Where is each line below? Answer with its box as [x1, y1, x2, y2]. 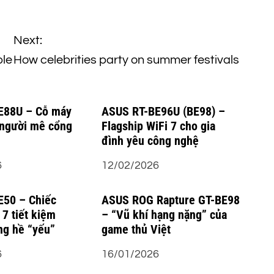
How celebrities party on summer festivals [13, 54, 240, 67]
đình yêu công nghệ [101, 133, 199, 149]
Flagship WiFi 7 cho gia [101, 119, 215, 134]
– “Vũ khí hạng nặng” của [101, 207, 227, 223]
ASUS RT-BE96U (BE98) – [101, 104, 225, 119]
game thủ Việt [101, 222, 171, 237]
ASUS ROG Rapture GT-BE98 [101, 193, 240, 208]
